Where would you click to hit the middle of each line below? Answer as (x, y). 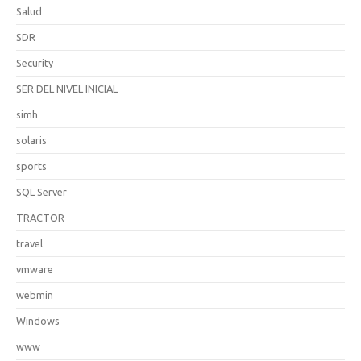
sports (31, 166)
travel (29, 243)
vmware (35, 269)
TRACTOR (40, 218)
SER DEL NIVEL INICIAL (67, 89)
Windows (38, 321)
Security (35, 63)
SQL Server (41, 192)
